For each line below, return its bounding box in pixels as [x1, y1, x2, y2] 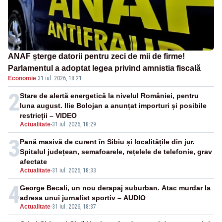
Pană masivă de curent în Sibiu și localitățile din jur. [20, 138, 195, 146]
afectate [20, 158, 47, 166]
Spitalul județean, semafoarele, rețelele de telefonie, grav [20, 148, 212, 156]
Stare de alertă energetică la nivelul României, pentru [20, 92, 199, 100]
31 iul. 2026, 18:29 [52, 121, 96, 128]
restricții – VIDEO [20, 111, 77, 120]
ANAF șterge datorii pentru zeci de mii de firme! [8, 52, 185, 61]
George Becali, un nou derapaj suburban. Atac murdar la [20, 184, 211, 192]
